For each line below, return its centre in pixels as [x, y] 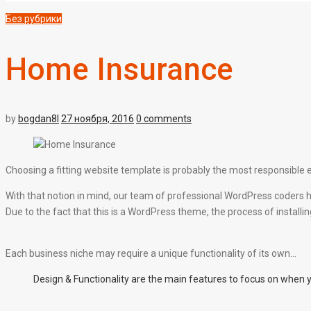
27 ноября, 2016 [98, 119]
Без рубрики [34, 19]
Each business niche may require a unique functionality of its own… [151, 254]
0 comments [164, 119]
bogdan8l [39, 119]
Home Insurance [119, 69]
